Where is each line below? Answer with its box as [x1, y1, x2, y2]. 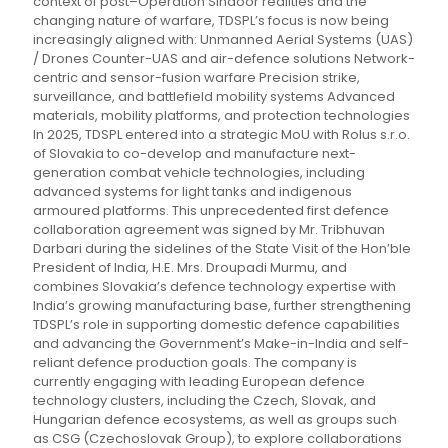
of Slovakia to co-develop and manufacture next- [33, 144, 356, 164]
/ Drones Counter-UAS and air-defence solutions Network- [33, 49, 415, 69]
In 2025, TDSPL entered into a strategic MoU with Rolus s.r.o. [33, 125, 410, 145]
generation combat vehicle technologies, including [33, 163, 365, 183]
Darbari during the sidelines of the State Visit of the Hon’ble [33, 239, 411, 259]
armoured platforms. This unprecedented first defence [33, 201, 389, 221]
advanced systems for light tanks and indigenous [33, 182, 352, 202]
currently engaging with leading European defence [33, 372, 365, 392]
